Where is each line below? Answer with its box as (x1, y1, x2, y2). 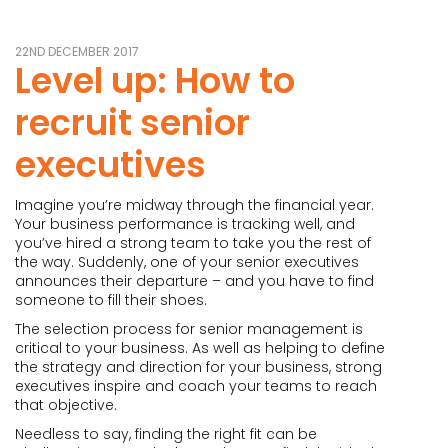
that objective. (15, 395, 117, 415)
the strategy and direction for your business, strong (15, 357, 382, 377)
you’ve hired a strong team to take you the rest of (15, 233, 371, 253)
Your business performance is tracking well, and (15, 214, 355, 234)
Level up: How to (15, 56, 295, 105)
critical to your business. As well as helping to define (15, 338, 385, 358)
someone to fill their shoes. (15, 290, 207, 310)
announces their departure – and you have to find (15, 271, 374, 291)
